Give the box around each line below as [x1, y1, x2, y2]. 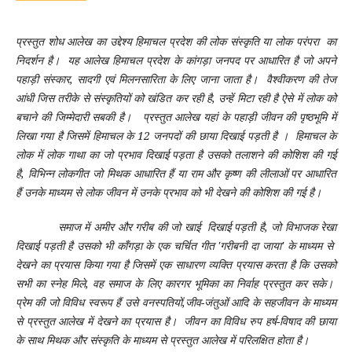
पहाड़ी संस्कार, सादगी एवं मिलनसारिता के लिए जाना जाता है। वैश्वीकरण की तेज [15, 71, 337, 87]
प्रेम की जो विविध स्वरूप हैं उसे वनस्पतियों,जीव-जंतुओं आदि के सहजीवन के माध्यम [15, 295, 337, 310]
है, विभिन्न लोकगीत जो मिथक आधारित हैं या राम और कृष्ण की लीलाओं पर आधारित [15, 166, 337, 181]
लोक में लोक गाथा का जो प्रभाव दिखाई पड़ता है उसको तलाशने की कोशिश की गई [15, 147, 337, 163]
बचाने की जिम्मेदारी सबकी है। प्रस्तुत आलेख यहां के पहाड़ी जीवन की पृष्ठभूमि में [15, 109, 337, 125]
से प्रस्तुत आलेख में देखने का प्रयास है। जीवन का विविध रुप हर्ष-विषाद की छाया [15, 313, 337, 329]
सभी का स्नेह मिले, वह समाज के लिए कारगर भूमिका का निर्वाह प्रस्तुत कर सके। [15, 276, 337, 291]
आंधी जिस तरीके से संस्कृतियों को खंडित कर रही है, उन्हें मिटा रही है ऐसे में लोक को [15, 90, 337, 106]
